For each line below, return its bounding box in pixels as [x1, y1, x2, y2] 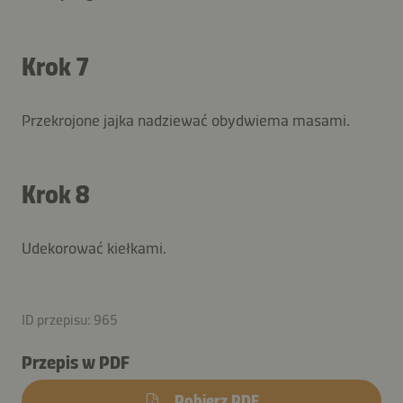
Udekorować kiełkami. [22, 237, 166, 258]
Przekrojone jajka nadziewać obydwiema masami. [22, 110, 350, 130]
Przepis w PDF [22, 351, 130, 373]
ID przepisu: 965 [22, 310, 118, 328]
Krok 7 [22, 51, 89, 82]
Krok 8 [22, 179, 89, 210]
